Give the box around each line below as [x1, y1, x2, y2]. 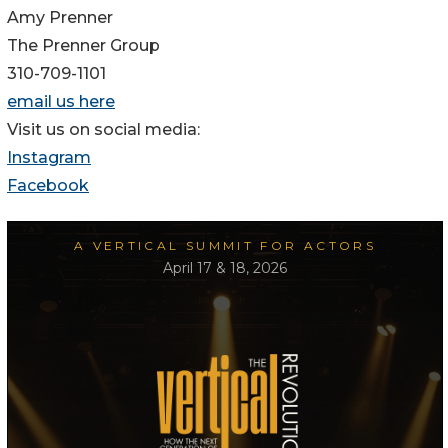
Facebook [7, 176, 89, 196]
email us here [7, 92, 115, 112]
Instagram [7, 148, 91, 168]
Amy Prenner [7, 8, 113, 28]
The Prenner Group [7, 36, 160, 56]
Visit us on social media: [7, 120, 200, 140]
